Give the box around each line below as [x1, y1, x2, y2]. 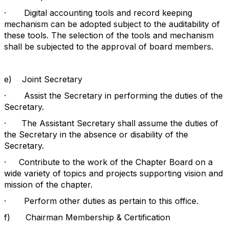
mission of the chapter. [4, 179, 93, 190]
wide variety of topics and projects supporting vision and [4, 168, 223, 178]
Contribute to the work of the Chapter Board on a [19, 157, 213, 167]
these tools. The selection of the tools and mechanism [4, 30, 214, 40]
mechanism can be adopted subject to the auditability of [4, 19, 220, 29]
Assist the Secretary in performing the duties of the [24, 90, 223, 101]
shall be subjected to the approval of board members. [4, 41, 213, 52]
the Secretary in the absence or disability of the [4, 129, 188, 140]
